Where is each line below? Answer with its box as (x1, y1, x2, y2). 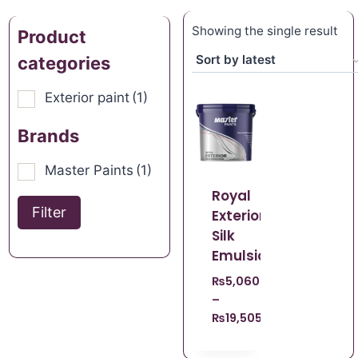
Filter (32, 203, 66, 221)
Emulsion (211, 246, 275, 266)
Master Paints (45, 161, 133, 178)
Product (18, 26, 86, 47)
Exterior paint (45, 89, 129, 105)
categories (18, 52, 110, 74)
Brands (18, 125, 79, 146)
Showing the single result (192, 22, 338, 38)
